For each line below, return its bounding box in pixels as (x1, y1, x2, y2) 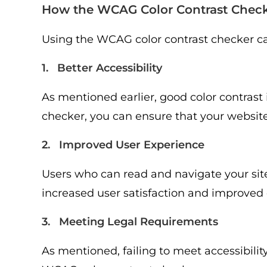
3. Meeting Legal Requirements (42, 215, 218, 228)
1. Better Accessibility (42, 61, 162, 74)
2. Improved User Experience (42, 138, 204, 151)
